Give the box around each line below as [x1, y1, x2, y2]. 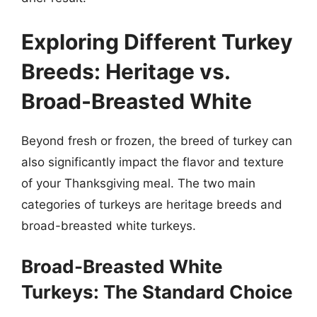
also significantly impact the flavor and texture [21, 154, 284, 169]
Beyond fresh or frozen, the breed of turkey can [21, 133, 292, 148]
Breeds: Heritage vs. [21, 58, 230, 84]
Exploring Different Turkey [21, 28, 293, 54]
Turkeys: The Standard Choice [21, 281, 293, 303]
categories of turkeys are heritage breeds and [21, 197, 282, 212]
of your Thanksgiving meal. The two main [21, 175, 255, 190]
